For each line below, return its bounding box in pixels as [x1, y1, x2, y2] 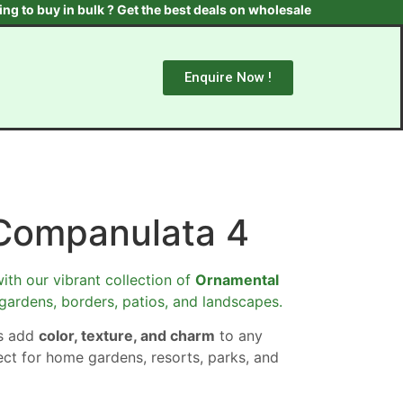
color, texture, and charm [39, 327, 216, 345]
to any [215, 327, 264, 345]
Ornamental [195, 271, 280, 289]
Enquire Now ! [184, 68, 272, 85]
